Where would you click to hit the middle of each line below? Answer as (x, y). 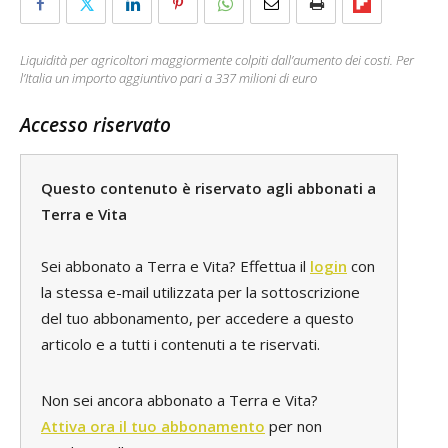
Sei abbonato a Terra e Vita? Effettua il (175, 266)
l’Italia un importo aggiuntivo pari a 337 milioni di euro (168, 78)
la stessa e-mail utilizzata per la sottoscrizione (200, 292)
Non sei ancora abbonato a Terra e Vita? (179, 400)
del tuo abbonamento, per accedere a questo (197, 318)
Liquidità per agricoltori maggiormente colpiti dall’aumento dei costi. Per (217, 60)
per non (293, 426)
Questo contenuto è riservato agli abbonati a (208, 188)
